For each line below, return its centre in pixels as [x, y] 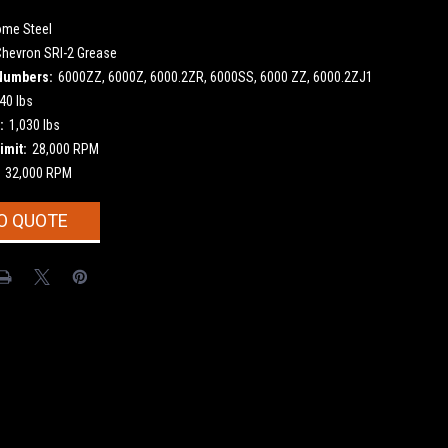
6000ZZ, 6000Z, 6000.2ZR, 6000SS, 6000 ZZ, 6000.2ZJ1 [215, 76]
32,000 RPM [38, 172]
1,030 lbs [34, 124]
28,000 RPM [65, 148]
